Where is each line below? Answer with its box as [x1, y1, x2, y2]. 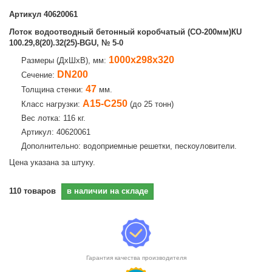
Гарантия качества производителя [86, 254, 186, 261]
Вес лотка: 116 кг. [21, 114, 86, 123]
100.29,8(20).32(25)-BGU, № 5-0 [9, 38, 123, 47]
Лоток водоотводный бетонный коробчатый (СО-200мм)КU [9, 27, 242, 36]
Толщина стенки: [21, 85, 86, 94]
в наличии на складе [67, 186, 148, 195]
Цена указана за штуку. [9, 158, 95, 167]
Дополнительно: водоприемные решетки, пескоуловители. [21, 141, 237, 151]
